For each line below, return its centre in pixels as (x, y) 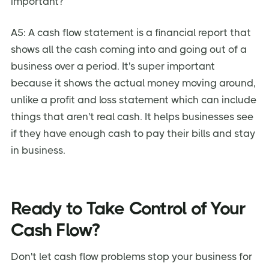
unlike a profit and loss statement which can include (134, 100)
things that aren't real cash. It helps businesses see (132, 117)
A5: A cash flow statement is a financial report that (131, 33)
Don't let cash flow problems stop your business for (131, 256)
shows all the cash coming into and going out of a (129, 50)
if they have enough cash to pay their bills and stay (133, 134)
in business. (38, 150)
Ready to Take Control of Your (128, 208)
